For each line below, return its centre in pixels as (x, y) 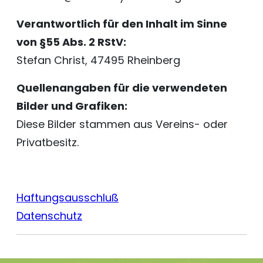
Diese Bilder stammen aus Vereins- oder (122, 124)
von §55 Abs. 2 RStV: (71, 42)
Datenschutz (49, 216)
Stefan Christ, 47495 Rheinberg (98, 60)
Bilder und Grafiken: (72, 106)
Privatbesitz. (48, 142)
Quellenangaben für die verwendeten (122, 88)
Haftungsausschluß (68, 198)
